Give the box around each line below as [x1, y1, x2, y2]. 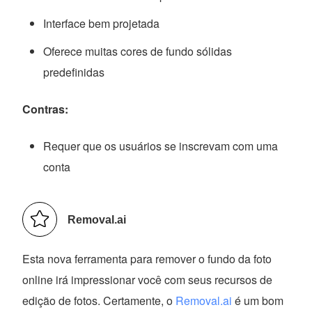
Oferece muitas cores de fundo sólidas [43, 43, 233, 60]
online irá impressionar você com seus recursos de [22, 272, 273, 288]
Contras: [22, 101, 69, 118]
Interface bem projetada [43, 15, 160, 32]
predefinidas [43, 64, 105, 81]
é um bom [232, 292, 284, 309]
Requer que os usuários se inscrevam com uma [43, 138, 279, 155]
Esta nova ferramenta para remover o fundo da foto [22, 251, 272, 267]
